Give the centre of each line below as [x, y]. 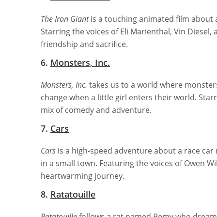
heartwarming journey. [83, 176]
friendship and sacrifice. [84, 44]
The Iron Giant [65, 19]
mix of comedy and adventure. [96, 110]
